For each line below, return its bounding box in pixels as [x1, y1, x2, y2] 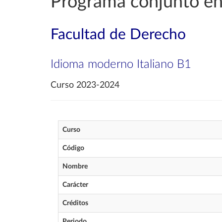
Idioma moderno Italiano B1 [51, 58, 191, 70]
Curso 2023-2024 [51, 81, 119, 90]
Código [62, 145, 84, 152]
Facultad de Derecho [51, 27, 186, 42]
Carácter [62, 181, 88, 188]
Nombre [62, 163, 88, 170]
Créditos [62, 200, 88, 207]
